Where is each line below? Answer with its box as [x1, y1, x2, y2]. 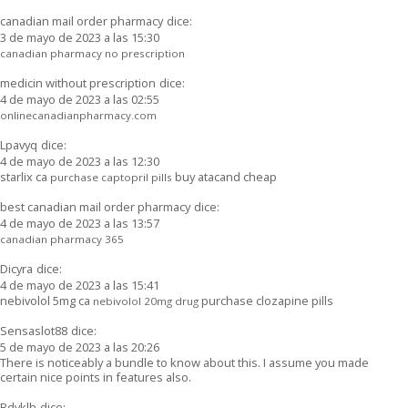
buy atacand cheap [172, 168, 277, 185]
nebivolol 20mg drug [93, 293, 199, 308]
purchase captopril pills [50, 169, 172, 184]
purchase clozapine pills [199, 291, 333, 309]
